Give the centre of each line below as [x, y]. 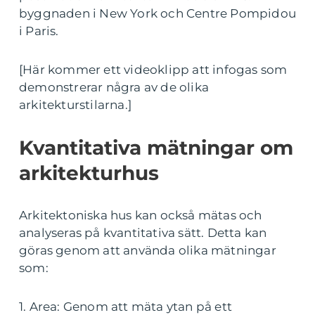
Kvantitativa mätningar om [156, 148]
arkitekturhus [89, 173]
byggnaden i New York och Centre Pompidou [158, 14]
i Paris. [39, 31]
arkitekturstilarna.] [75, 105]
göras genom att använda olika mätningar [148, 251]
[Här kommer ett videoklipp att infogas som [153, 70]
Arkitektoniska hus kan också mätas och [141, 216]
